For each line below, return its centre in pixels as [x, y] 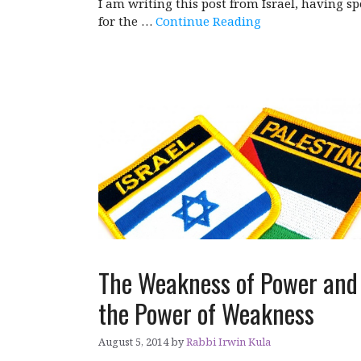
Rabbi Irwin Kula [228, 341]
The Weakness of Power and [228, 283]
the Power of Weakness [206, 313]
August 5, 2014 [133, 341]
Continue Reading [208, 21]
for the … [127, 21]
